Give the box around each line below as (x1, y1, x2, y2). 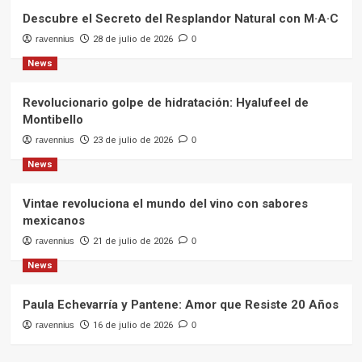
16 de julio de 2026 (92, 320, 173, 331)
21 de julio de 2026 (92, 236, 173, 247)
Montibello (22, 112, 83, 128)
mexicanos (22, 213, 85, 229)
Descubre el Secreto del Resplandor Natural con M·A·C (22, 11, 339, 27)
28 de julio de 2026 (92, 34, 173, 45)
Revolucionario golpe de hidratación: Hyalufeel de (22, 95, 309, 111)
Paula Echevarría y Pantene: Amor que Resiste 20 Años (22, 297, 339, 313)
